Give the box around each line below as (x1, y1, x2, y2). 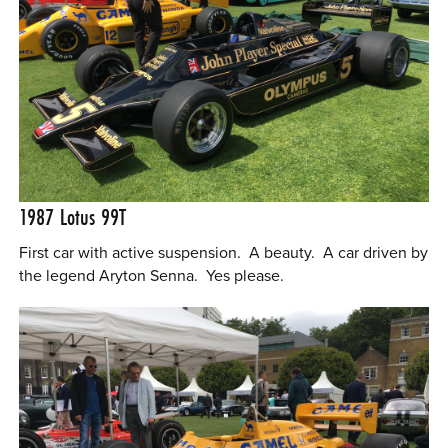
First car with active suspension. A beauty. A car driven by (19, 243, 429, 264)
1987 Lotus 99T (19, 202, 127, 233)
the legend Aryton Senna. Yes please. (19, 266, 285, 287)
